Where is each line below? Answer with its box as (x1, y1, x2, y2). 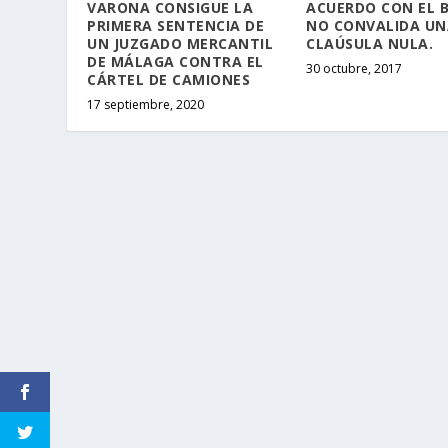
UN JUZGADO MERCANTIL (87, 33, 274, 53)
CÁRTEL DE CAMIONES (87, 69, 251, 89)
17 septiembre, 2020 (87, 95, 205, 113)
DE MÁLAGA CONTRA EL (87, 51, 264, 71)
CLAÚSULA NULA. (306, 33, 433, 53)
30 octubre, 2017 (306, 59, 402, 77)
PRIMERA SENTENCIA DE (87, 15, 265, 35)
